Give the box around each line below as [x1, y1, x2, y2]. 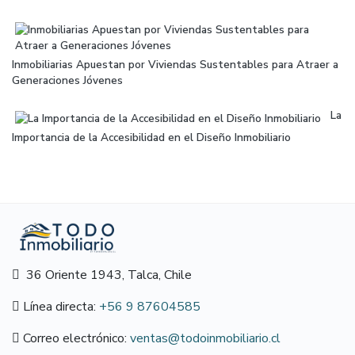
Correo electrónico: [23, 329, 127, 347]
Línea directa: [23, 297, 96, 315]
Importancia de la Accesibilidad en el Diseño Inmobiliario [12, 129, 291, 145]
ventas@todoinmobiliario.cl [130, 329, 281, 347]
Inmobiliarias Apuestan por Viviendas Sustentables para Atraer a [12, 56, 338, 72]
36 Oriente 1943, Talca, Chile [20, 265, 192, 284]
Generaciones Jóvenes [12, 72, 123, 88]
